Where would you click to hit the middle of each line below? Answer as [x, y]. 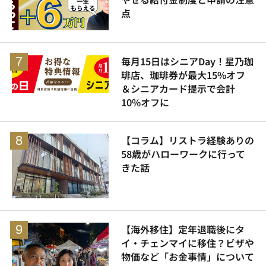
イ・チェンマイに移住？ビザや [187, 243]
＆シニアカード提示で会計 [178, 89]
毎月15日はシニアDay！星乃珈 [187, 61]
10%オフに [145, 102]
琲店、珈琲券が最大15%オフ [183, 75]
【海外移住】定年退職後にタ [183, 229]
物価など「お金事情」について [187, 256]
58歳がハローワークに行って [183, 154]
